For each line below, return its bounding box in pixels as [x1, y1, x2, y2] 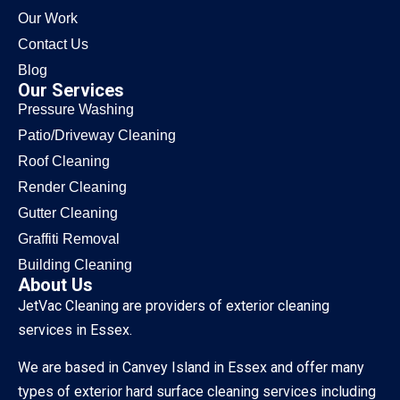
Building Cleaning [18, 257, 132, 273]
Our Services [18, 79, 124, 102]
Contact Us [18, 37, 88, 53]
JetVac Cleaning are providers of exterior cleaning [18, 297, 329, 315]
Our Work [18, 11, 78, 27]
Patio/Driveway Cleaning [18, 128, 176, 144]
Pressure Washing [18, 102, 134, 118]
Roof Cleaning [18, 154, 110, 170]
